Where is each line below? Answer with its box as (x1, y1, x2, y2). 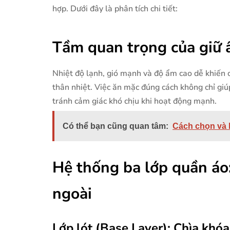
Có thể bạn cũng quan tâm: (63, 121, 168, 130)
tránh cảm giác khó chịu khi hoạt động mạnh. (52, 95, 217, 107)
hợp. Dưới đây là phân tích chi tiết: (52, 3, 178, 15)
